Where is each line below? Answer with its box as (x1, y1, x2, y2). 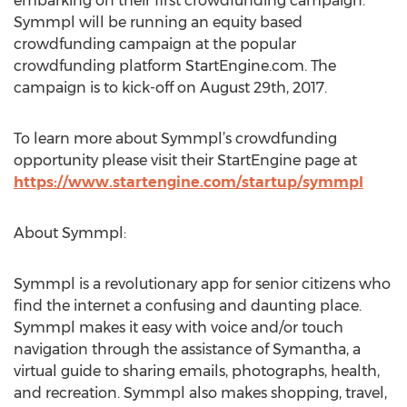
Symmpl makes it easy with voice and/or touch (14, 319, 343, 336)
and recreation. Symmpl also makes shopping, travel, (14, 384, 387, 402)
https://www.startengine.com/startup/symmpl (14, 174, 363, 191)
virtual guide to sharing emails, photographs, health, (14, 362, 380, 380)
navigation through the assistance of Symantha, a (14, 341, 361, 358)
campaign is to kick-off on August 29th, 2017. (14, 79, 327, 96)
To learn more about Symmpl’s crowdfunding (14, 130, 337, 147)
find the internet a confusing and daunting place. (14, 297, 362, 314)
